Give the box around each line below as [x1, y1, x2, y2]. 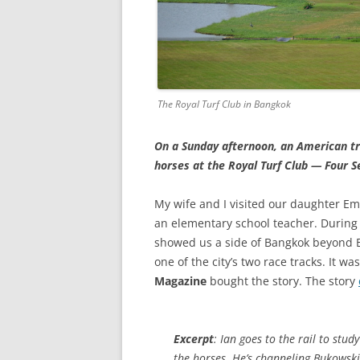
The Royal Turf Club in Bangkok [157, 97, 291, 112]
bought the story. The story [207, 273, 358, 289]
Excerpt [174, 331, 214, 347]
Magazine [154, 273, 207, 289]
